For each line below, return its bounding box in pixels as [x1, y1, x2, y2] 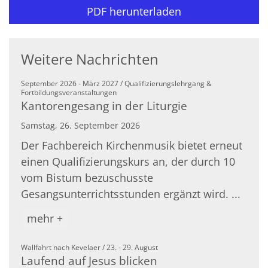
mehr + [26, 211, 63, 226]
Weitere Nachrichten [21, 49, 159, 69]
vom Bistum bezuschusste [21, 170, 153, 185]
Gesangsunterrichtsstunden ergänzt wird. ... [21, 187, 240, 202]
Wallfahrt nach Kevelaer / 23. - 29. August [21, 242, 158, 252]
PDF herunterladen [87, 4, 181, 19]
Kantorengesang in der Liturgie [21, 98, 187, 114]
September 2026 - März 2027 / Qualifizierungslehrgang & [21, 78, 212, 89]
